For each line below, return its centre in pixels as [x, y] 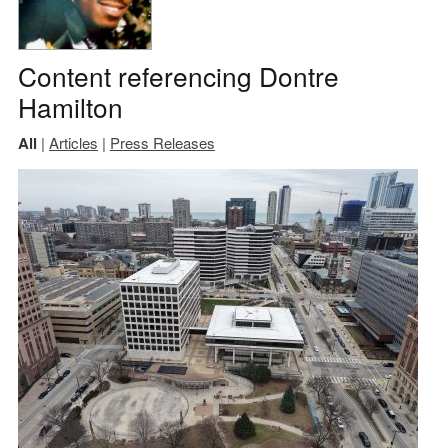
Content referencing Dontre [178, 75]
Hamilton [70, 106]
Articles [73, 142]
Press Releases [162, 142]
